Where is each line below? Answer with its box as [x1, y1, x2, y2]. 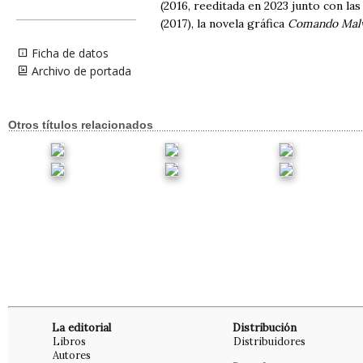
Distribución [233, 321, 297, 335]
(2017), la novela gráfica [160, 16, 288, 32]
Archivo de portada [28, 63, 131, 79]
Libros [53, 335, 86, 348]
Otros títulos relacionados [8, 117, 153, 131]
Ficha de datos [28, 45, 109, 61]
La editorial [52, 321, 111, 335]
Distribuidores [233, 335, 305, 348]
